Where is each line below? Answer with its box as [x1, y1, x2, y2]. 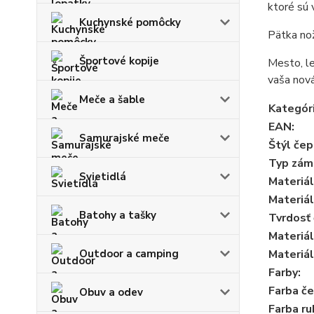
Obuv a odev [79, 285, 143, 299]
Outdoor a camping [79, 247, 179, 261]
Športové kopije [79, 54, 159, 68]
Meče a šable [79, 93, 145, 107]
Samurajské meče [79, 131, 170, 145]
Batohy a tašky [79, 208, 156, 222]
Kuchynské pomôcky [79, 15, 181, 29]
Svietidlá [79, 170, 126, 184]
